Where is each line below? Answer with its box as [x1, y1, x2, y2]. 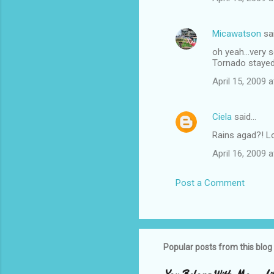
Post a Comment [176, 177, 245, 189]
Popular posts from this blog [163, 242, 272, 253]
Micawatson [212, 28, 261, 40]
